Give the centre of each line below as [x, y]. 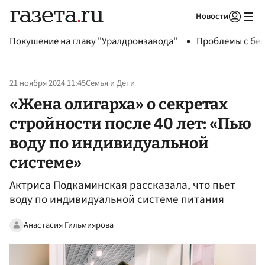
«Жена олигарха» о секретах [119, 104]
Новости [212, 16]
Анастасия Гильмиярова [69, 225]
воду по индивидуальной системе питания [117, 200]
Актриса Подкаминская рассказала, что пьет [122, 185]
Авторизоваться [186, 31]
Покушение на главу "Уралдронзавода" [93, 41]
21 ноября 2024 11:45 [48, 83]
